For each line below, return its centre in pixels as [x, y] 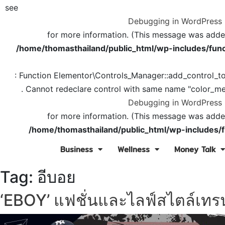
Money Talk [195, 149]
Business [77, 149]
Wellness [134, 149]
